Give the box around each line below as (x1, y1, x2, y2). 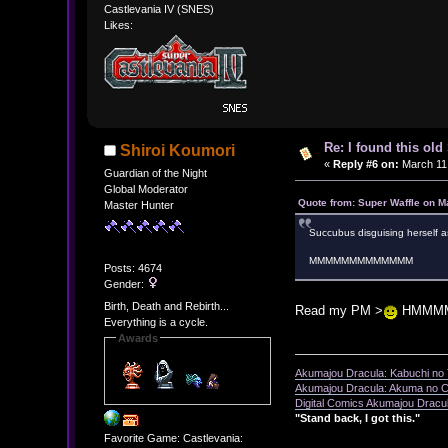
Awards (117, 331, 158, 344)
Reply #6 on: (332, 157, 399, 170)
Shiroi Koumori (120, 141, 236, 159)
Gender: (103, 278, 147, 291)
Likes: (103, 18, 133, 31)
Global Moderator (103, 183, 188, 196)
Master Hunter (103, 199, 174, 212)
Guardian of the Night (103, 167, 207, 180)
